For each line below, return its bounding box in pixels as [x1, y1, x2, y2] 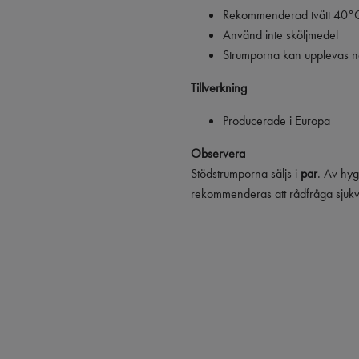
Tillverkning [191, 79, 247, 96]
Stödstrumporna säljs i [191, 164, 301, 182]
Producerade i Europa [223, 111, 330, 129]
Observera [191, 144, 245, 162]
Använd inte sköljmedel [223, 26, 338, 43]
